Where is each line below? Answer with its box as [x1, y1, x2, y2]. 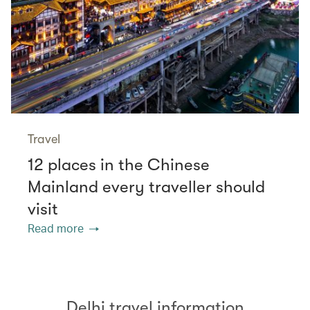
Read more [28, 220, 84, 235]
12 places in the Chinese [28, 154, 210, 174]
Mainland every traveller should [28, 176, 265, 197]
